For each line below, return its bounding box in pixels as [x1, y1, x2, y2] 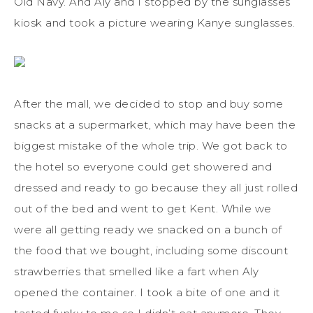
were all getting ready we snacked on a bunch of [14, 222, 282, 236]
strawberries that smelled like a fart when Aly [14, 264, 259, 278]
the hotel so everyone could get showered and [14, 159, 272, 173]
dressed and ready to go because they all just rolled [14, 180, 298, 194]
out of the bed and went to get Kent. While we [14, 201, 272, 215]
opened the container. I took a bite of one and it [14, 285, 280, 299]
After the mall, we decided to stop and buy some [14, 96, 284, 110]
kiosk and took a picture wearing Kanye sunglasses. [14, 15, 295, 29]
